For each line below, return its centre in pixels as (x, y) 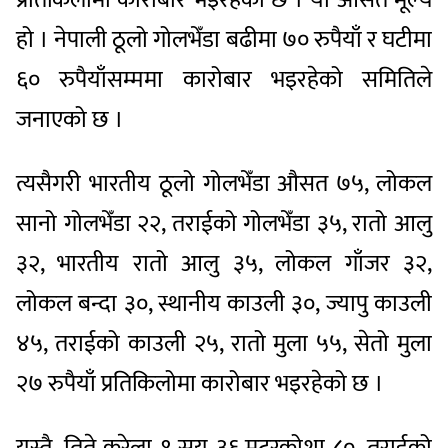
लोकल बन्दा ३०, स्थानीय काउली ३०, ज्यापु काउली (224, 303)
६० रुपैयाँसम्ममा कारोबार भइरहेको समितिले (224, 79)
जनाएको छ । (70, 119)
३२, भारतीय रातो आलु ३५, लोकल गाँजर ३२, (224, 263)
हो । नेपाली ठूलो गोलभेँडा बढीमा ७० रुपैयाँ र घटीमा (224, 39)
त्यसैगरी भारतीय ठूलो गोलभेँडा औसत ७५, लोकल (224, 183)
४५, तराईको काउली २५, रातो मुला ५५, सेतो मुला (224, 343)
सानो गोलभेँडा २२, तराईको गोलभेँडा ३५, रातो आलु (224, 223)
